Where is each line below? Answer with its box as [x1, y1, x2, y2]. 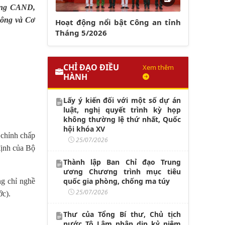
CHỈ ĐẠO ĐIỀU [63, 61, 119, 73]
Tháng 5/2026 [55, 27, 107, 38]
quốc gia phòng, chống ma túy [63, 176, 170, 186]
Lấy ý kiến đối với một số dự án [63, 95, 181, 105]
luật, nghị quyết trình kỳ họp [63, 104, 181, 115]
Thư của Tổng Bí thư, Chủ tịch [63, 209, 181, 219]
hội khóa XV [63, 124, 105, 134]
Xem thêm [143, 62, 174, 72]
